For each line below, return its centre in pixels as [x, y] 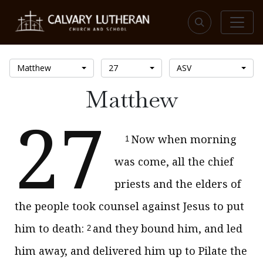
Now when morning [184, 139]
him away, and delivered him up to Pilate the [131, 251]
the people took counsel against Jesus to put [129, 206]
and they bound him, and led [168, 228]
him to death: [51, 228]
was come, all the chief [174, 161]
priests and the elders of [178, 184]
